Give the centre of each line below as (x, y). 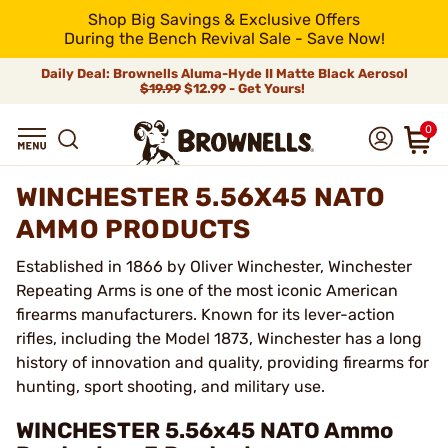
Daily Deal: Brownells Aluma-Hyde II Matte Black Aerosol (224, 73)
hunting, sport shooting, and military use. (170, 386)
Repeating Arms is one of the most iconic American (207, 290)
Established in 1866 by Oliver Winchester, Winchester (214, 266)
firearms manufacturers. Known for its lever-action (205, 314)
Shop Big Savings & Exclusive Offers (224, 19)
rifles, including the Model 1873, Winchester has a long (219, 338)
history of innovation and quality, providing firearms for (222, 362)
